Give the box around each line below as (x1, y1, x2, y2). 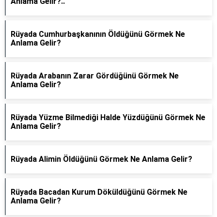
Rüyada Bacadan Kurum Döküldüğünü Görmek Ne (11, 187, 187, 197)
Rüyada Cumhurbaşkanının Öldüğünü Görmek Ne (11, 30, 185, 39)
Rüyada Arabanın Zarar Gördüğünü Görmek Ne (11, 71, 179, 80)
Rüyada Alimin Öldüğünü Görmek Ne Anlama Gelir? (11, 155, 192, 164)
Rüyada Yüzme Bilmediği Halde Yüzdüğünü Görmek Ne (11, 113, 205, 122)
